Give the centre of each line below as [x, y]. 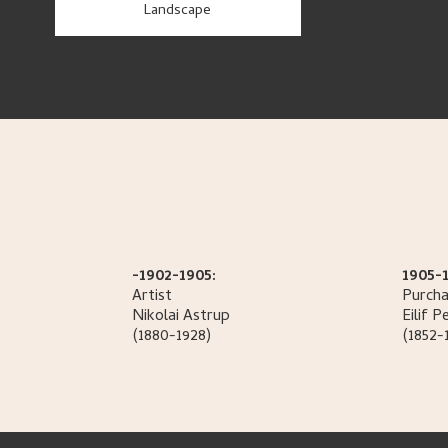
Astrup [206, 317]
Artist [152, 297]
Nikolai [155, 317]
